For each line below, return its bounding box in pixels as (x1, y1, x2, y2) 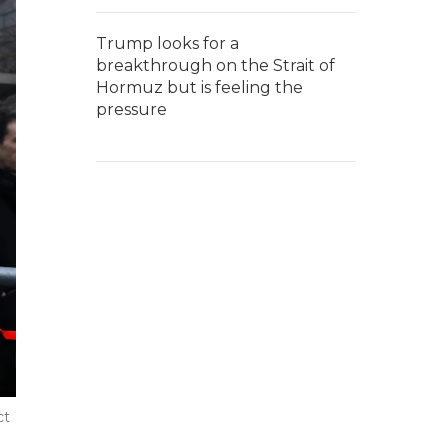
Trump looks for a (96, 34, 239, 53)
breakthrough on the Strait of (96, 56, 335, 75)
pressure (96, 100, 167, 119)
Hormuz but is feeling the (96, 78, 303, 97)
